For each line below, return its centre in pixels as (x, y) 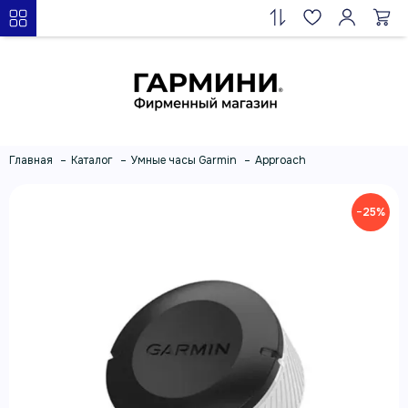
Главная (31, 160)
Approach (280, 160)
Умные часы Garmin (184, 160)
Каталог (92, 160)
